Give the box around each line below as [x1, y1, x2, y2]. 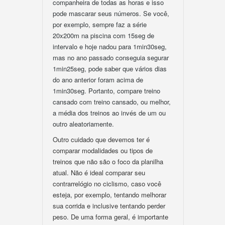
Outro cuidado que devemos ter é [53, 135, 150, 144]
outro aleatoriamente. [53, 119, 114, 129]
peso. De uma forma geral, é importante [53, 212, 168, 221]
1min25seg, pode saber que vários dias [53, 64, 167, 73]
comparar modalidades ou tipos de [53, 146, 153, 155]
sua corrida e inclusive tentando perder [53, 201, 165, 210]
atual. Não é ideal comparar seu [53, 168, 145, 177]
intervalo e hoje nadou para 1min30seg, [53, 42, 167, 51]
